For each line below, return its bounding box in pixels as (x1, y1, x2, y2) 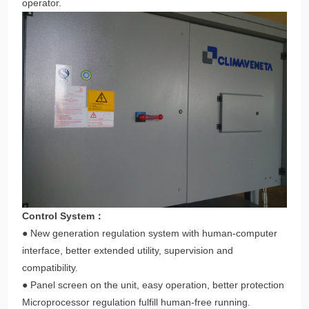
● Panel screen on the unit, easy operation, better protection (22, 279, 285, 290)
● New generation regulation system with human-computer (22, 227, 278, 239)
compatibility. (22, 261, 79, 273)
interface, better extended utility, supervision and (22, 244, 234, 256)
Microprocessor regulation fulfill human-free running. (22, 296, 251, 308)
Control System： (22, 210, 105, 221)
